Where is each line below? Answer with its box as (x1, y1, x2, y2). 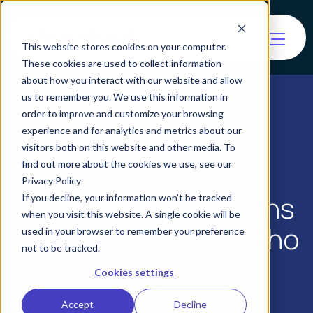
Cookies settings (94, 265, 174, 278)
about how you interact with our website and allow (21, 73, 242, 86)
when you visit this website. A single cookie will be (21, 208, 240, 220)
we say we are (68, 250, 245, 289)
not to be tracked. (21, 241, 100, 254)
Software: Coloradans (18, 189, 295, 227)
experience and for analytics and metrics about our (21, 124, 242, 136)
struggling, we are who (13, 219, 300, 258)
